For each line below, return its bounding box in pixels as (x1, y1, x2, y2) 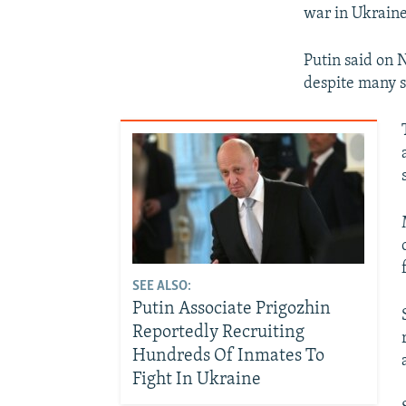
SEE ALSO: (132, 279, 192, 295)
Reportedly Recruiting (132, 324, 305, 343)
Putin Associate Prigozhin (132, 300, 332, 319)
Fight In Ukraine (132, 371, 262, 390)
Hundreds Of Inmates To (132, 347, 325, 366)
